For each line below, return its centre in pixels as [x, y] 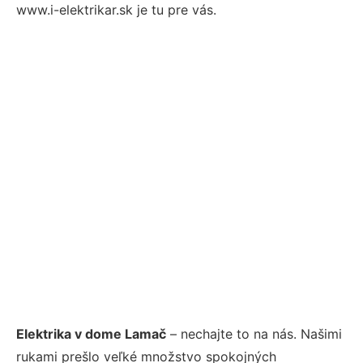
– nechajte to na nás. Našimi [254, 333]
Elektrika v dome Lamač [91, 333]
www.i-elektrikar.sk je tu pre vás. [116, 10]
